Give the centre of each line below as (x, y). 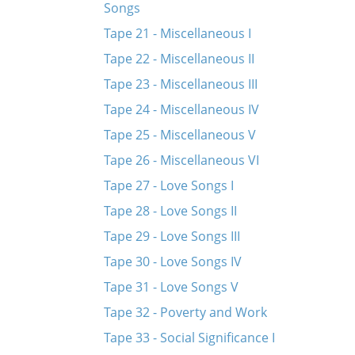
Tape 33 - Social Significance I (189, 338)
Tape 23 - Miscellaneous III (180, 84)
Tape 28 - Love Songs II (170, 211)
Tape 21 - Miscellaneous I (177, 33)
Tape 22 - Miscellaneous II (179, 59)
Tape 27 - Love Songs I (168, 185)
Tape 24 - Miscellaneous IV (181, 109)
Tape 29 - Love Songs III (172, 236)
